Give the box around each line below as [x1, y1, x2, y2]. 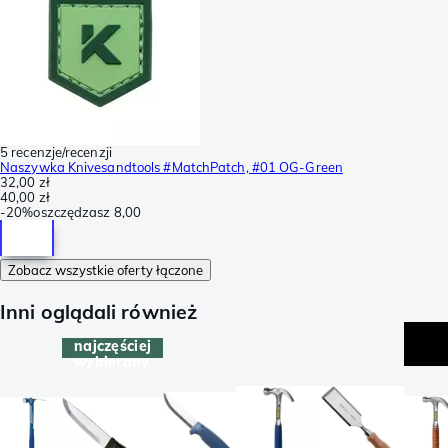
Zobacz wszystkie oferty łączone [8, 261, 203, 278]
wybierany [73, 353, 150, 372]
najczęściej [73, 337, 152, 356]
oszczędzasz [33, 203, 111, 220]
